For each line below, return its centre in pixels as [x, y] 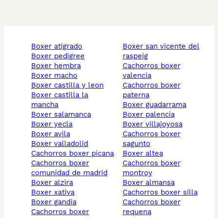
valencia [137, 76]
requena [137, 212]
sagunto [136, 144]
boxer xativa [55, 192]
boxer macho [57, 76]
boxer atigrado [59, 46]
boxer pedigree [60, 56]
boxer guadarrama [157, 105]
